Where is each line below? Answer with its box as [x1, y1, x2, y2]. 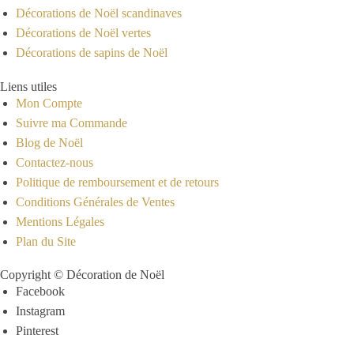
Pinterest [16, 324, 58, 338]
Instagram [16, 304, 65, 318]
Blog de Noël [16, 135, 83, 149]
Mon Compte [16, 96, 82, 110]
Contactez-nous [16, 155, 93, 169]
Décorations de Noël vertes [16, 26, 151, 40]
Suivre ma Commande [16, 115, 127, 130]
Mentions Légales [16, 214, 104, 228]
